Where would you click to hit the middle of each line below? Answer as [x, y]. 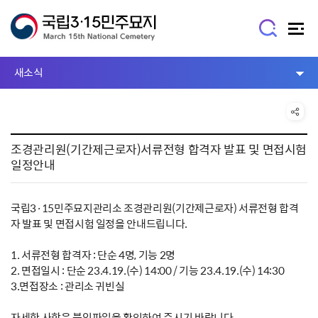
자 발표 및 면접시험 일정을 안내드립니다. [99, 224]
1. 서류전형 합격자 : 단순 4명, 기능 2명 [93, 255]
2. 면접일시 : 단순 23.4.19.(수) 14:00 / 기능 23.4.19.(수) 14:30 [148, 270]
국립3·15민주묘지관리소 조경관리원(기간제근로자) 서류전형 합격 [155, 208]
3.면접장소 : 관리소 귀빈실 [68, 286]
